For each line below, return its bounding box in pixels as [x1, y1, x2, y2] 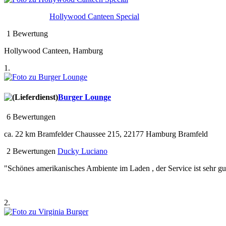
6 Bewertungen [5, 112, 55, 121]
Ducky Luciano [58, 146, 107, 155]
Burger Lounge [58, 92, 111, 101]
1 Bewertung [7, 29, 48, 38]
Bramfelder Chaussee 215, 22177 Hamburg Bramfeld [35, 129, 208, 138]
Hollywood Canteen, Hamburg [4, 46, 103, 55]
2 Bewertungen [5, 146, 55, 155]
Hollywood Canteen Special [49, 12, 139, 21]
